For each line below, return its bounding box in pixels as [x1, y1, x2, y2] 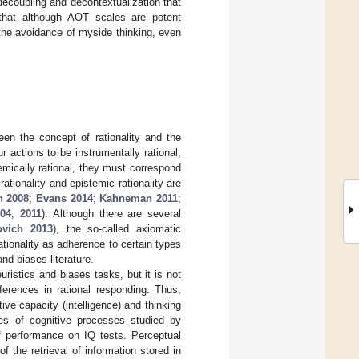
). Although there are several [41, 207, 182, 220]
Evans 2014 [36, 192, 93, 204]
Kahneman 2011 [99, 192, 179, 204]
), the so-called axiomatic [53, 222, 182, 235]
